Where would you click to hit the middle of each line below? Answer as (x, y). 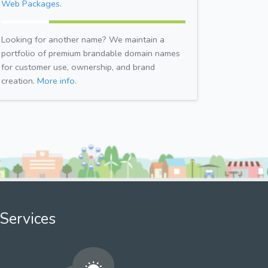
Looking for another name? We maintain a (83, 39)
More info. (57, 80)
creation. (19, 80)
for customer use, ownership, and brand (78, 67)
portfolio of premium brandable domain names (91, 53)
